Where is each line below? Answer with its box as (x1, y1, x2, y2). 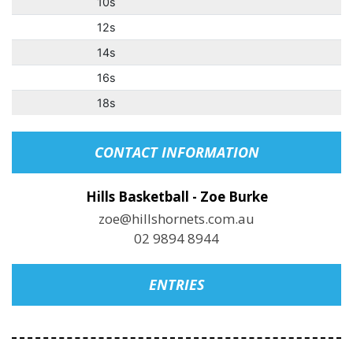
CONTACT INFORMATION (94, 143, 259, 162)
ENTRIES (148, 275, 205, 294)
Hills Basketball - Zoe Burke (85, 188, 268, 206)
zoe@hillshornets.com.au (98, 210, 255, 228)
